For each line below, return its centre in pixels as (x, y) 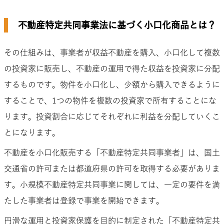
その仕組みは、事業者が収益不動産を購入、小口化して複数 (112, 52)
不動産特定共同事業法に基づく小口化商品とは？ (117, 25)
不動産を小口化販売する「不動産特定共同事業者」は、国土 (112, 152)
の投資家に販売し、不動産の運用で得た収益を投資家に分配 (112, 68)
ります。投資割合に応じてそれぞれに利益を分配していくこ (112, 116)
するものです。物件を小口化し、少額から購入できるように (112, 84)
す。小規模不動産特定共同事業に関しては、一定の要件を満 (112, 184)
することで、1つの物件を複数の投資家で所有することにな (110, 100)
